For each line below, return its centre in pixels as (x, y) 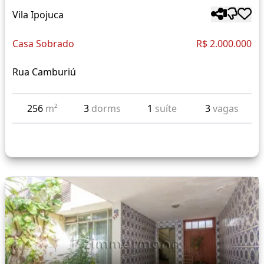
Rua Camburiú (44, 72)
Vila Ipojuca (38, 14)
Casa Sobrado (43, 44)
